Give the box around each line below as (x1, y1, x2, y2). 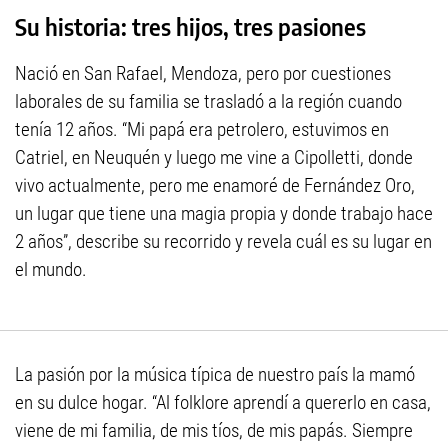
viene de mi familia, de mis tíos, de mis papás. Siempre (15, 419, 413, 443)
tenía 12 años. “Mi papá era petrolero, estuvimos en (15, 118, 389, 142)
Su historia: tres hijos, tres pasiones (15, 12, 366, 41)
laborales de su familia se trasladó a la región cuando (15, 90, 402, 114)
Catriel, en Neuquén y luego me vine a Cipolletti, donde (15, 146, 413, 170)
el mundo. (15, 258, 87, 282)
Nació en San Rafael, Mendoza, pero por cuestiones (15, 62, 391, 86)
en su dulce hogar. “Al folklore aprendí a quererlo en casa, (15, 391, 431, 415)
